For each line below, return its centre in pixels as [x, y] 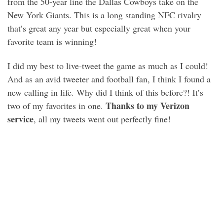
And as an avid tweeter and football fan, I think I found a [109, 79]
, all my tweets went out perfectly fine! [102, 119]
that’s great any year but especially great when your [99, 28]
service [20, 119]
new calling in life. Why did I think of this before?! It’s [105, 92]
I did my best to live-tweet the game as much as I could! [108, 66]
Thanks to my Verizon [147, 106]
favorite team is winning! [52, 41]
